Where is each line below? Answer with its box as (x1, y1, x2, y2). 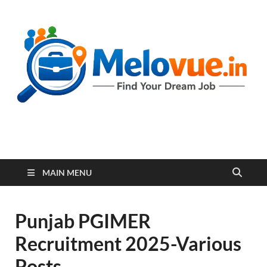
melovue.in (24, 137, 142, 167)
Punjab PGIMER (15, 209, 151, 232)
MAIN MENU (42, 167, 92, 178)
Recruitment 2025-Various (15, 231, 241, 255)
